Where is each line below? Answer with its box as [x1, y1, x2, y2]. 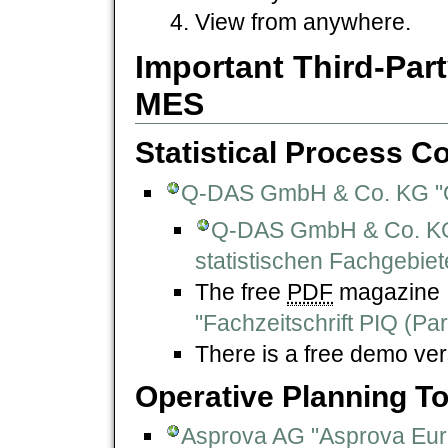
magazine [333, 278, 446, 305]
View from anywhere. [195, 8, 411, 35]
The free [195, 278, 287, 305]
